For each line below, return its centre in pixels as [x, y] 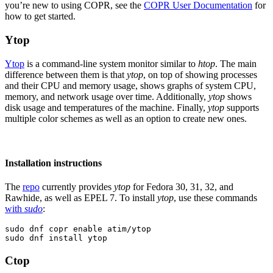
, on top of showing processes [200, 74]
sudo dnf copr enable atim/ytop [78, 229]
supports [242, 107]
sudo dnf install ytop [56, 238]
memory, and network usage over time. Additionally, [107, 96]
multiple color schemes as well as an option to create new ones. [126, 118]
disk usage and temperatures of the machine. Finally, [106, 107]
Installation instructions [53, 163]
